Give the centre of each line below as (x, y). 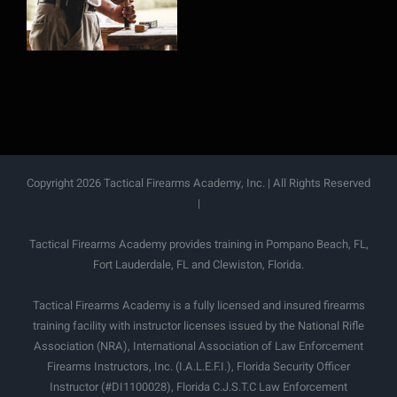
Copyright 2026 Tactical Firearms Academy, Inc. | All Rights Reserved (198, 183)
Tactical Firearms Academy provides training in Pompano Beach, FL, (198, 244)
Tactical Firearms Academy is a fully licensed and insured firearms (198, 305)
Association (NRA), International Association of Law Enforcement (198, 346)
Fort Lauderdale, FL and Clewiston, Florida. (198, 264)
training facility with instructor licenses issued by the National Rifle (198, 325)
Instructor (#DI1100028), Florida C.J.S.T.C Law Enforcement (198, 386)
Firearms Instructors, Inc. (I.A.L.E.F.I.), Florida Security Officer (198, 366)
